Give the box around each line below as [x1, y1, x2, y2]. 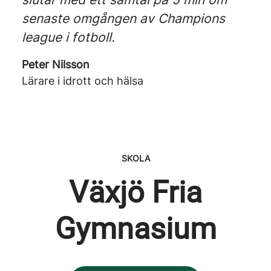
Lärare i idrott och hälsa [22, 74, 143, 87]
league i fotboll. [22, 30, 115, 45]
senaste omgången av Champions [22, 11, 225, 26]
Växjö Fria [69, 175, 202, 210]
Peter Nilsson [22, 58, 90, 71]
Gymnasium [54, 211, 217, 246]
